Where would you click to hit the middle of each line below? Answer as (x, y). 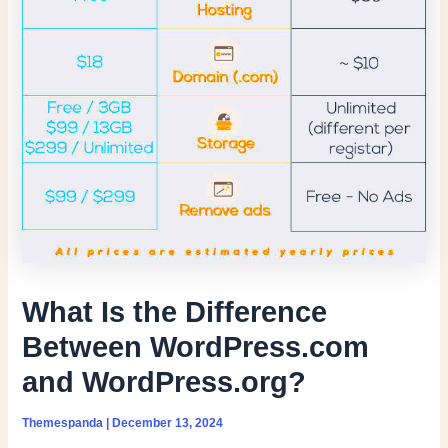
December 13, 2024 (168, 423)
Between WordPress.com (196, 347)
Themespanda (64, 423)
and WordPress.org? (164, 382)
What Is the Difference (175, 312)
